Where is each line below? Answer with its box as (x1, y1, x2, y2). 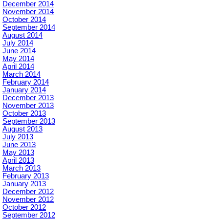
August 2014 (2, 31, 43, 39)
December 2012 (2, 188, 54, 196)
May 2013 (2, 149, 34, 156)
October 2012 (2, 203, 46, 211)
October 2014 (2, 16, 46, 23)
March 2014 (2, 70, 41, 78)
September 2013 (2, 117, 55, 125)
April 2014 (2, 63, 34, 70)
